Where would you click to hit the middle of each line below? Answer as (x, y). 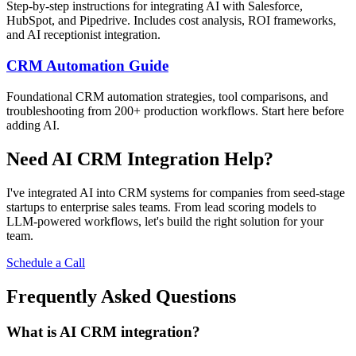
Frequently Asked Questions (121, 296)
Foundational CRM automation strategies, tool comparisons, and (167, 96)
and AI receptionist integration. (83, 35)
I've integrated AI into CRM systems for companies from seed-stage (176, 192)
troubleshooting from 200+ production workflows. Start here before (175, 110)
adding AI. (33, 125)
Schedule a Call (46, 262)
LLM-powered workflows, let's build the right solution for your (165, 221)
